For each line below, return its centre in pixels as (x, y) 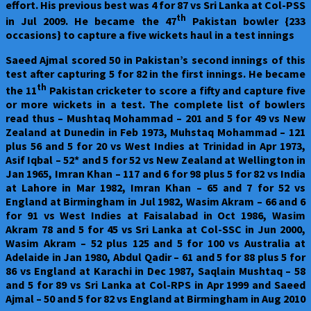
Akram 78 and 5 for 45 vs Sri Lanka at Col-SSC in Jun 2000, (155, 229)
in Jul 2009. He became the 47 (91, 21)
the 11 (21, 90)
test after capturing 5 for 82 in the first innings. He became (155, 74)
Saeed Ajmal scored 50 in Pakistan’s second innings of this (155, 60)
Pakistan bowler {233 (246, 21)
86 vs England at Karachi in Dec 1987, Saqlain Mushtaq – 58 (155, 270)
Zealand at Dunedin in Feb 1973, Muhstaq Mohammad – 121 (155, 132)
